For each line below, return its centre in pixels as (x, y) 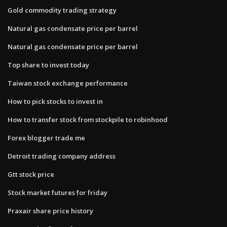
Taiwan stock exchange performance (68, 83)
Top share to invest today (48, 65)
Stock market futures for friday (58, 192)
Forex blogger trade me (46, 138)
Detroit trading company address (62, 156)
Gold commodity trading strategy (62, 10)
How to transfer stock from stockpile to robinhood (88, 119)
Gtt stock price (31, 174)
